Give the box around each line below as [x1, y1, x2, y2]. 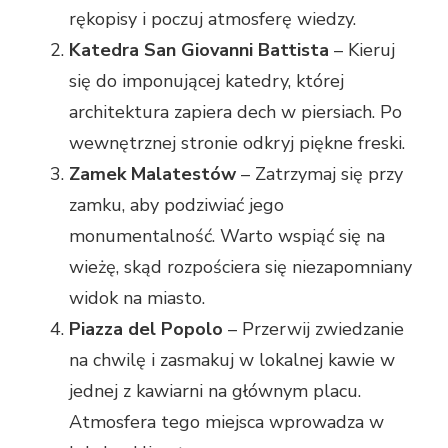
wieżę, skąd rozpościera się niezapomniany [69, 254, 412, 279]
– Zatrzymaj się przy [236, 161, 403, 186]
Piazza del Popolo [69, 316, 223, 341]
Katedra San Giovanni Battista [69, 37, 329, 62]
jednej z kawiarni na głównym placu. [69, 378, 361, 403]
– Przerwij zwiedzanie [223, 316, 404, 341]
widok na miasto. [69, 285, 205, 310]
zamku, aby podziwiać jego [69, 192, 284, 217]
